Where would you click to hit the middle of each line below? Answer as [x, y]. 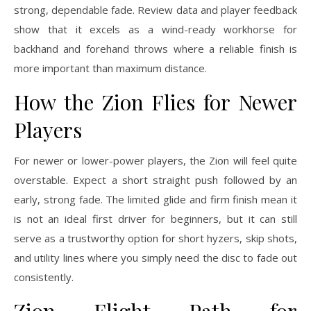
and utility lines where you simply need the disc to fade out [155, 257]
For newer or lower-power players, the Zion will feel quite [155, 160]
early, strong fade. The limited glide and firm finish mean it [155, 199]
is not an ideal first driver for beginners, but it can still [155, 218]
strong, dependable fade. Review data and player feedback [155, 9]
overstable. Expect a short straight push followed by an [155, 179]
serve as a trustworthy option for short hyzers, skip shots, [155, 238]
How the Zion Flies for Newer [155, 102]
